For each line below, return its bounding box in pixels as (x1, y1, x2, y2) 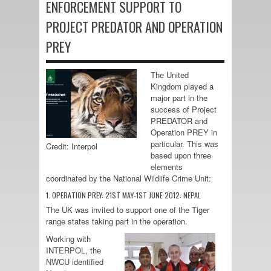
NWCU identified (46, 256, 103, 267)
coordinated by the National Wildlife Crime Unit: (46, 172, 211, 184)
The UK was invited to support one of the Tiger (46, 204, 209, 215)
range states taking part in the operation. (46, 215, 188, 227)
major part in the (151, 92, 207, 103)
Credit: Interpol (46, 140, 97, 152)
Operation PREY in (151, 126, 217, 138)
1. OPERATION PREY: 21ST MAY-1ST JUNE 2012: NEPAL (46, 190, 201, 200)
